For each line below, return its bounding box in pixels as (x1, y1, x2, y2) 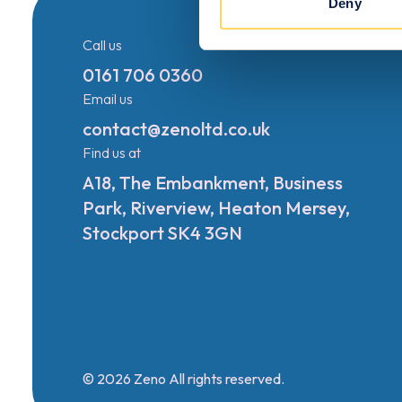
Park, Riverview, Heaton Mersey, (83, 197, 350, 219)
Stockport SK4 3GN (83, 222, 242, 244)
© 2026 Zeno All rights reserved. (83, 370, 284, 388)
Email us (83, 90, 133, 108)
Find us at (83, 144, 141, 162)
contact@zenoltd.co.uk (83, 118, 270, 140)
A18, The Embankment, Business (83, 171, 343, 194)
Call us (83, 36, 122, 54)
